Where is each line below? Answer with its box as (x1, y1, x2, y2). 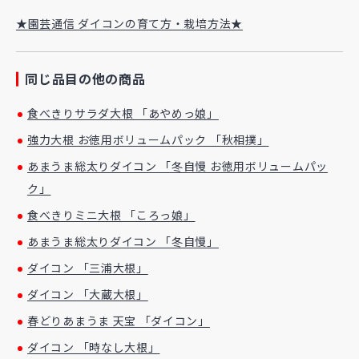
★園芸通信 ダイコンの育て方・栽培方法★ (16, 15, 243, 32)
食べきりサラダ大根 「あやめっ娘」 (27, 105, 219, 122)
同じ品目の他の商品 (25, 69, 146, 89)
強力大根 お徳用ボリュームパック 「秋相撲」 (27, 131, 269, 148)
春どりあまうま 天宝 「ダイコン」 (27, 313, 210, 329)
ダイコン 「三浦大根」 (27, 260, 148, 276)
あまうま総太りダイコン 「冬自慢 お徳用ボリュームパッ (27, 158, 328, 175)
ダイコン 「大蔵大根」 (27, 286, 148, 303)
